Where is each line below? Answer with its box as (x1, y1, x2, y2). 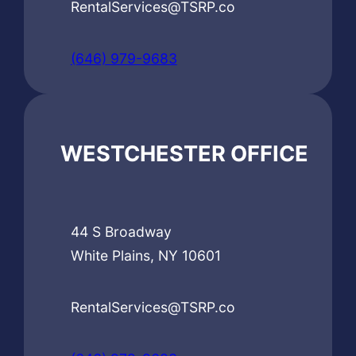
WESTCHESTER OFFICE (60, 140, 308, 167)
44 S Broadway (70, 222, 172, 240)
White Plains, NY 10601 (70, 246, 221, 264)
